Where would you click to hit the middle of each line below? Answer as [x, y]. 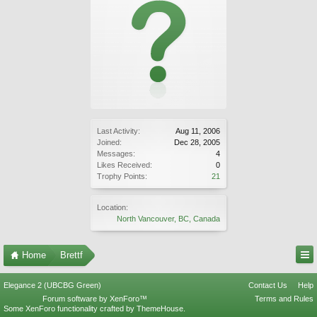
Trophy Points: [122, 176]
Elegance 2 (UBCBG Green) [52, 285]
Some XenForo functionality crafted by [70, 309]
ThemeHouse [160, 309]
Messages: [116, 154]
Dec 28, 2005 [197, 142]
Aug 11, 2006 [198, 131]
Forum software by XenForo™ [94, 299]
